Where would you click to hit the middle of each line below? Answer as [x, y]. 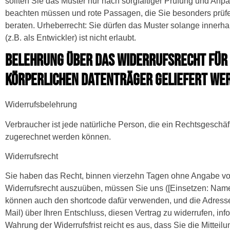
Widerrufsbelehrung [41, 105]
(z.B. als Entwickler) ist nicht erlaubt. [71, 37]
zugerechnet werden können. [58, 137]
